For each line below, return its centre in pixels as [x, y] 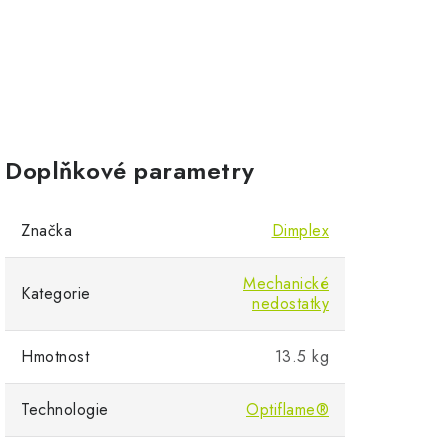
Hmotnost [55, 356]
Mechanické [286, 283]
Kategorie [56, 293]
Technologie [65, 409]
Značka [46, 230]
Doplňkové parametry [130, 170]
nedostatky [290, 303]
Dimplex [300, 230]
